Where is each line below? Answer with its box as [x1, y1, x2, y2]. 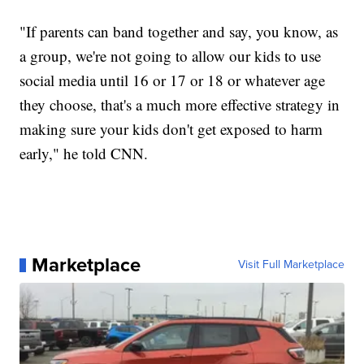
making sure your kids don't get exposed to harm [19, 119, 323, 140]
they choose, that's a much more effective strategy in [19, 94, 340, 115]
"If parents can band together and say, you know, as [19, 21, 339, 42]
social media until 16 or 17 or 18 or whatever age [19, 70, 326, 91]
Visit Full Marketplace [237, 256, 344, 274]
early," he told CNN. [19, 143, 149, 164]
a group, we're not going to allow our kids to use [19, 45, 322, 67]
